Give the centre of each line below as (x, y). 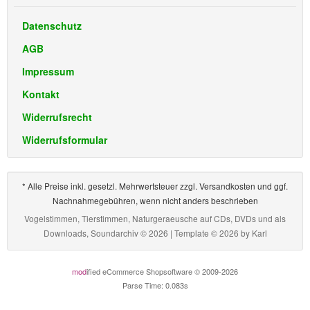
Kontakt (41, 94)
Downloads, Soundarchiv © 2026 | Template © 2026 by (147, 233)
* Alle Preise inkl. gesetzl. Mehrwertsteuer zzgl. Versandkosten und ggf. (155, 186)
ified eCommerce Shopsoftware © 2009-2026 (162, 271)
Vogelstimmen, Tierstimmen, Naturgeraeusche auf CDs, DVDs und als (155, 218)
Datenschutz (52, 26)
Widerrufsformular (65, 140)
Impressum (48, 71)
